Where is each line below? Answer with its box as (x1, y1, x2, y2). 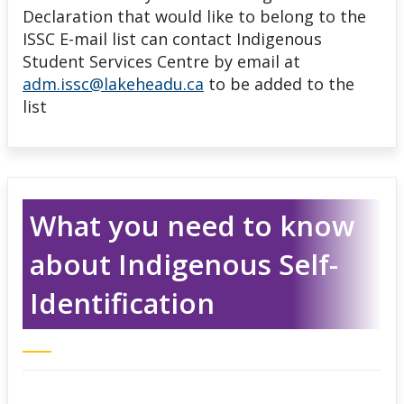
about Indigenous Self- (29, 244, 338, 283)
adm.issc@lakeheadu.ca (23, 72, 204, 95)
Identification (29, 283, 215, 322)
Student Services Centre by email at (23, 50, 300, 72)
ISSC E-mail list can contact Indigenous (23, 27, 322, 50)
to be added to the (204, 72, 354, 95)
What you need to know (29, 206, 354, 244)
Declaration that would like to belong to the (23, 5, 366, 27)
